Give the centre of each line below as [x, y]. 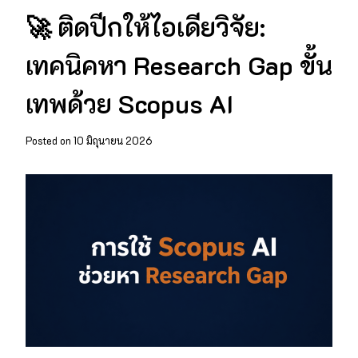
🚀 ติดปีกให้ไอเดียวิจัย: [145, 26]
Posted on [48, 140]
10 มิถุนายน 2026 [113, 140]
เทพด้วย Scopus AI [129, 103]
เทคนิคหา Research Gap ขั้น [179, 64]
